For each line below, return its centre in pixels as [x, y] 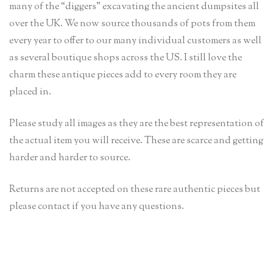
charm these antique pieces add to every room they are [123, 75]
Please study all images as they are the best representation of [136, 124]
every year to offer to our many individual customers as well [135, 41]
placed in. [30, 92]
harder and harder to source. [70, 158]
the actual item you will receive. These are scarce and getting [136, 141]
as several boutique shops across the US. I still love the [126, 58]
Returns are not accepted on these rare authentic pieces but [135, 190]
